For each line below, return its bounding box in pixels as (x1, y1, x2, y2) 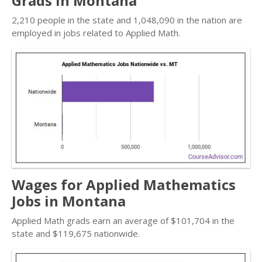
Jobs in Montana (12, 191, 126, 211)
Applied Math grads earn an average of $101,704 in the (12, 215, 235, 226)
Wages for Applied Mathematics (12, 175, 236, 194)
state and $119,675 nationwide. (12, 227, 140, 239)
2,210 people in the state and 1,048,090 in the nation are (12, 14, 242, 26)
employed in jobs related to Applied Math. (12, 27, 180, 39)
